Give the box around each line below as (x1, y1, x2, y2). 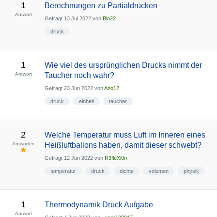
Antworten (12, 141, 35, 146)
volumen (148, 168, 169, 174)
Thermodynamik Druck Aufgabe (44, 201, 153, 209)
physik (183, 168, 199, 174)
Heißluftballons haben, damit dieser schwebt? (44, 141, 201, 149)
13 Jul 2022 (63, 15, 91, 22)
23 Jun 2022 (63, 85, 93, 92)
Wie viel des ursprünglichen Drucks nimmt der (44, 61, 202, 69)
